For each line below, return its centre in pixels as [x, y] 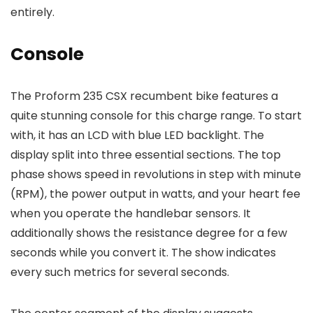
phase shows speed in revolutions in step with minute [156, 175]
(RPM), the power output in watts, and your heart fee [155, 194]
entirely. [32, 13]
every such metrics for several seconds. [120, 272]
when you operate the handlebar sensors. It [131, 214]
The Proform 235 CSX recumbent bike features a [144, 96]
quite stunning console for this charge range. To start [156, 116]
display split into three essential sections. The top [146, 155]
